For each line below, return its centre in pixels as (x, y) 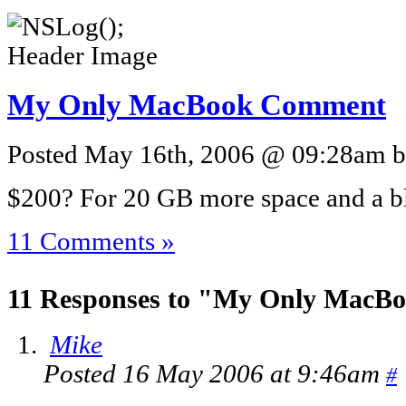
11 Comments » (91, 241)
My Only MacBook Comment (197, 105)
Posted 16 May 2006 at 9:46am (215, 374)
